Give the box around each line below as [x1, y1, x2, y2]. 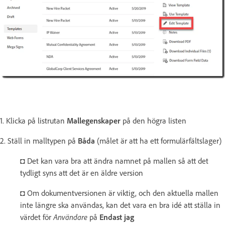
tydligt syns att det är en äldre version [20, 168, 143, 178]
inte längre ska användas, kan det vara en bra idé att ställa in [20, 200, 220, 210]
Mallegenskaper [67, 116, 121, 126]
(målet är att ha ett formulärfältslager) [95, 136, 221, 146]
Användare [53, 212, 87, 222]
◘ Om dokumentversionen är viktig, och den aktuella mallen [20, 188, 218, 198]
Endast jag [99, 212, 134, 222]
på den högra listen [121, 116, 186, 126]
